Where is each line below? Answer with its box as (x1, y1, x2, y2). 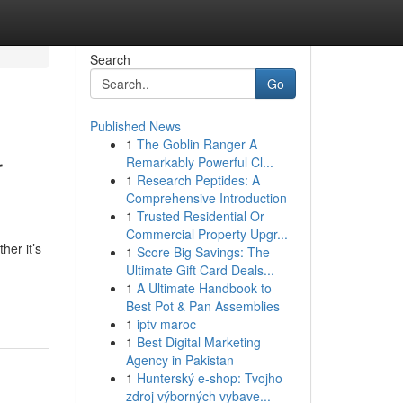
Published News (89, 117, 181, 135)
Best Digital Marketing (136, 333, 261, 351)
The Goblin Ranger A (136, 135, 257, 153)
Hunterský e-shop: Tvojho (136, 369, 282, 387)
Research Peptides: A (136, 171, 260, 189)
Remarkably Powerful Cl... (125, 153, 273, 171)
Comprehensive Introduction (125, 189, 287, 207)
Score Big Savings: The (136, 243, 270, 261)
